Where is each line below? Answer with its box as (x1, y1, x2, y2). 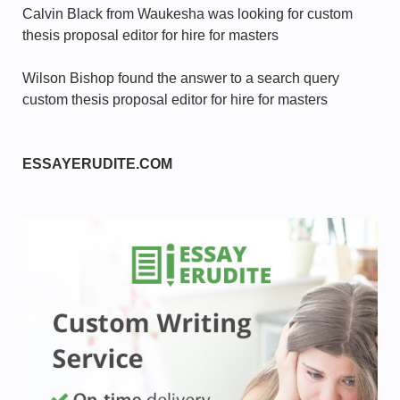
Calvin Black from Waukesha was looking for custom (22, 6, 353, 21)
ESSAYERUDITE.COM (22, 156, 172, 171)
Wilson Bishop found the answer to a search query (22, 71, 339, 86)
